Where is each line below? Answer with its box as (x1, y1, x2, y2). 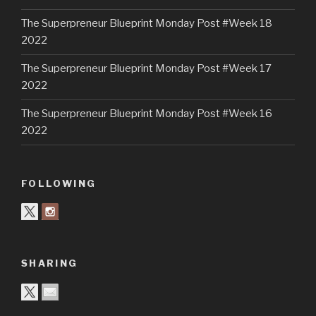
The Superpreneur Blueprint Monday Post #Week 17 (21, 62, 272, 75)
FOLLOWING (21, 177, 97, 189)
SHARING (21, 257, 78, 269)
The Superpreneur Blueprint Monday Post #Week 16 (21, 107, 272, 121)
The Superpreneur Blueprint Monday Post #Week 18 (21, 17, 272, 30)
